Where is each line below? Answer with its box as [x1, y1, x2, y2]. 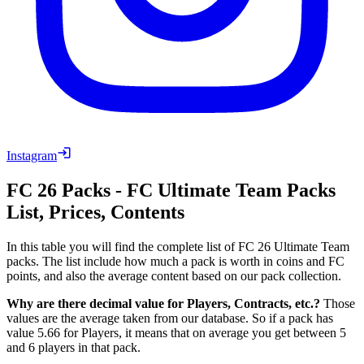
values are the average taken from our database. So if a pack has [6, 310, 333, 325]
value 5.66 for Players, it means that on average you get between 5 [6, 325, 346, 340]
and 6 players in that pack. [6, 340, 141, 354]
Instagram [6, 148, 57, 162]
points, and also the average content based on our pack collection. [6, 268, 341, 283]
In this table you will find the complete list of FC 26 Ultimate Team [6, 239, 349, 253]
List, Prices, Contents [6, 201, 184, 223]
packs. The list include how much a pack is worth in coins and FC [6, 253, 344, 268]
